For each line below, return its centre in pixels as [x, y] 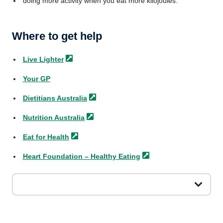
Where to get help [57, 36]
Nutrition [38, 117]
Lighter [51, 59]
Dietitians [39, 98]
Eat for [34, 137]
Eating [129, 156]
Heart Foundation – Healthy [69, 156]
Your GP [36, 79]
